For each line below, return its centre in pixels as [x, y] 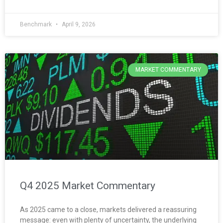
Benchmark [37, 25]
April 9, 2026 [78, 25]
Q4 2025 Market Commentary [88, 186]
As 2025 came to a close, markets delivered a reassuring [108, 210]
